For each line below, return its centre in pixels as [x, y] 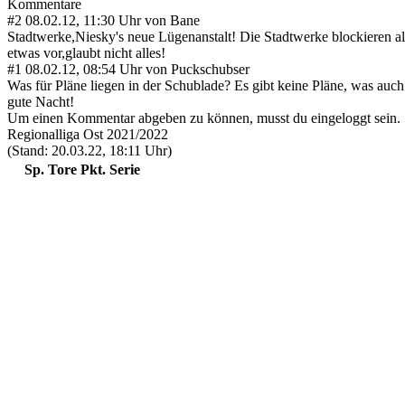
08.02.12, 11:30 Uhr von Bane [111, 20]
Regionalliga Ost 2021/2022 [88, 134]
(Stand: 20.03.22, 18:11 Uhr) [89, 150]
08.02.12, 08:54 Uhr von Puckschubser [136, 69]
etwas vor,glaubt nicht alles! [86, 52]
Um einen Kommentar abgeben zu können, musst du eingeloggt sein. [204, 118]
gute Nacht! [41, 101]
